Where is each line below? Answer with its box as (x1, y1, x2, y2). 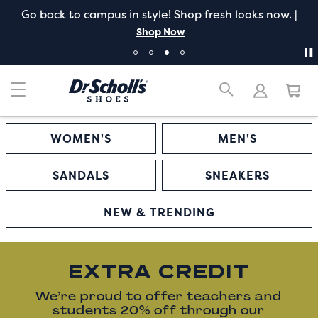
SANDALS (53, 168, 109, 184)
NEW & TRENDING (103, 204, 215, 221)
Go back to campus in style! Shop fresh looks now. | (21, 6, 297, 22)
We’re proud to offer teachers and (35, 289, 283, 305)
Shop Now (136, 25, 185, 38)
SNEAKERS (204, 168, 270, 184)
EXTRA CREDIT (68, 258, 250, 283)
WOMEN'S (50, 131, 111, 147)
